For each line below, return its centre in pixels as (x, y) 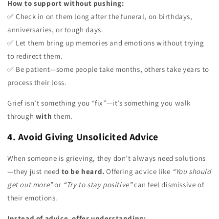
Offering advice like (138, 171)
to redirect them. (35, 56)
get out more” (30, 184)
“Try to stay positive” (98, 184)
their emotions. (33, 197)
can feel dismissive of (168, 184)
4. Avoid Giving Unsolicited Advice (83, 137)
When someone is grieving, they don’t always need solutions (107, 158)
